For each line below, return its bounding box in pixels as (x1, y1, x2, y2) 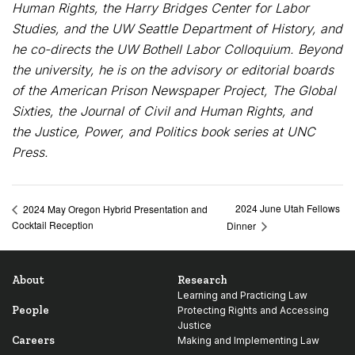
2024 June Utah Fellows (235, 201, 341, 216)
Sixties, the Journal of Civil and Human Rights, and (12, 103, 312, 119)
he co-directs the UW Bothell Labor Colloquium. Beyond (12, 41, 342, 57)
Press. (12, 144, 48, 160)
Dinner (227, 219, 259, 233)
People (12, 303, 49, 318)
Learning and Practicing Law (177, 289, 307, 302)
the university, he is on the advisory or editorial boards (12, 62, 334, 78)
